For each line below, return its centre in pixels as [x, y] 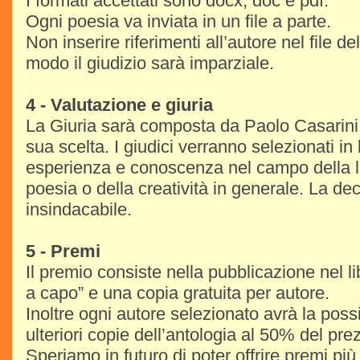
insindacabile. [79, 209]
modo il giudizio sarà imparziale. [150, 63]
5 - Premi [63, 251]
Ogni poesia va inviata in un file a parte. [178, 21]
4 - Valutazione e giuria [119, 105]
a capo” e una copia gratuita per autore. [178, 293]
